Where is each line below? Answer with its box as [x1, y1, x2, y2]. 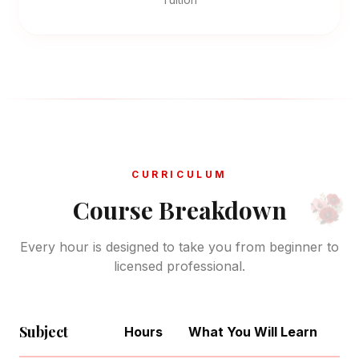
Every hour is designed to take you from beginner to [20, 239, 339, 256]
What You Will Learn [188, 324, 317, 341]
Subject [19, 322, 68, 342]
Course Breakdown [72, 194, 287, 227]
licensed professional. [114, 258, 245, 275]
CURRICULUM [131, 168, 228, 181]
